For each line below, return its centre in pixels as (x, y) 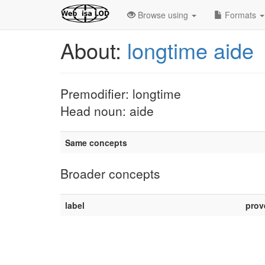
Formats (240, 15)
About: (94, 50)
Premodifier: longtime (121, 93)
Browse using (163, 15)
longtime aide (190, 50)
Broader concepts (110, 173)
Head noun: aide (107, 111)
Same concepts (96, 143)
